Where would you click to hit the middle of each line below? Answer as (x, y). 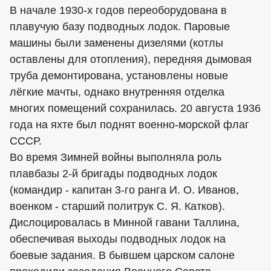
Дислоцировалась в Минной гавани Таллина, (125, 223)
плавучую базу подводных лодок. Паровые (120, 27)
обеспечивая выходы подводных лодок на (118, 239)
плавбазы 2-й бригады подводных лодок (113, 174)
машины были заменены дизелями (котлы (116, 43)
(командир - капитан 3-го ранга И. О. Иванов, (124, 190)
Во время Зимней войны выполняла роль (116, 157)
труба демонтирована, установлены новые (119, 76)
